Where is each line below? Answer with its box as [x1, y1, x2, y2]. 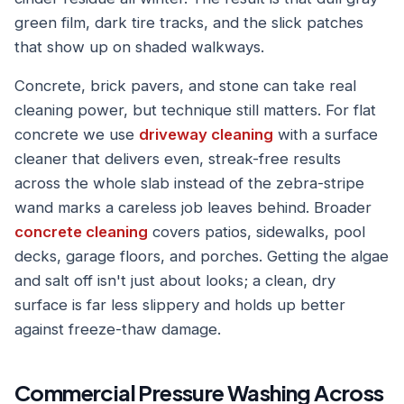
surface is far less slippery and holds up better [14, 296, 345, 314]
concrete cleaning [14, 223, 148, 241]
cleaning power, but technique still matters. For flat [14, 101, 376, 119]
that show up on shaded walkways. [14, 38, 264, 56]
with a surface [273, 125, 378, 143]
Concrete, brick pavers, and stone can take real [14, 77, 356, 95]
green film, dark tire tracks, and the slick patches [14, 14, 363, 32]
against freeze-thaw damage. [14, 320, 221, 338]
